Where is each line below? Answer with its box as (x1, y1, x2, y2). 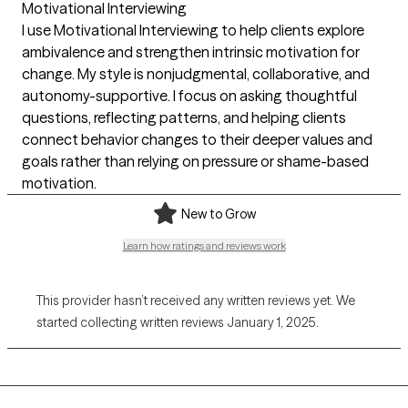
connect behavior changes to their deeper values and (22, 129, 372, 148)
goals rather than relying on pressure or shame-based (22, 151, 369, 170)
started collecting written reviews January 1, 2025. (36, 313, 319, 331)
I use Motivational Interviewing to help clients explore (22, 20, 364, 39)
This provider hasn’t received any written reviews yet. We (36, 291, 355, 309)
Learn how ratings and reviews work (122, 238, 286, 252)
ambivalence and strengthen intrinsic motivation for (22, 42, 360, 61)
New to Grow (180, 205, 256, 222)
